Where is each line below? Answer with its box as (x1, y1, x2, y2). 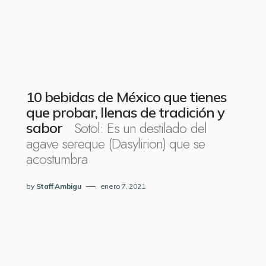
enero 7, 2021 (100, 182, 145, 191)
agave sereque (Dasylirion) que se (26, 133, 205, 154)
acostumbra (26, 148, 88, 169)
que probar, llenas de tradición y (26, 103, 225, 121)
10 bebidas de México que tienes (26, 88, 227, 106)
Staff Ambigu (36, 182, 81, 191)
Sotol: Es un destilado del (66, 118, 207, 138)
